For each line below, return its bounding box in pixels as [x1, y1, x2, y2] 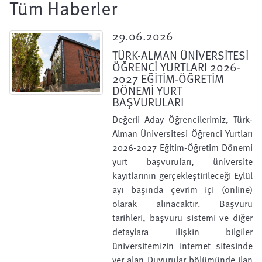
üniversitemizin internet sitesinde [112, 239, 253, 253]
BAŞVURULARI [112, 93, 184, 111]
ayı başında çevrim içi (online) [112, 182, 253, 196]
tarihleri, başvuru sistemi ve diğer [112, 211, 253, 225]
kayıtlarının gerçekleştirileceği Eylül [112, 168, 253, 182]
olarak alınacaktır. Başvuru [112, 196, 253, 211]
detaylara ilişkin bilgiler [112, 225, 253, 239]
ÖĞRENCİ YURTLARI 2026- [112, 58, 240, 75]
